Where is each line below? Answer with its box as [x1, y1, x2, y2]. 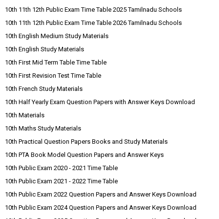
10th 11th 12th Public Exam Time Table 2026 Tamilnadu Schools [5, 19, 182, 26]
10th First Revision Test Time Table [5, 72, 101, 79]
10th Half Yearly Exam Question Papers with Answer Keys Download [5, 98, 195, 106]
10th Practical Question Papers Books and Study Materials [5, 138, 168, 145]
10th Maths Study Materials [5, 125, 81, 132]
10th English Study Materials [5, 45, 84, 53]
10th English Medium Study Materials [5, 32, 109, 40]
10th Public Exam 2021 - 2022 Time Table [5, 177, 118, 185]
